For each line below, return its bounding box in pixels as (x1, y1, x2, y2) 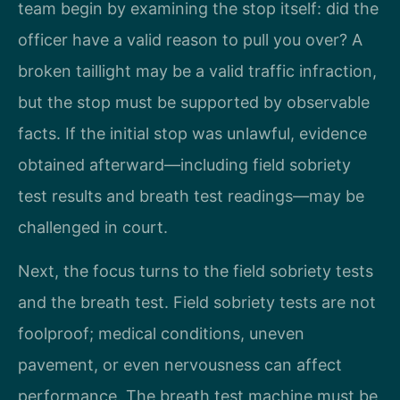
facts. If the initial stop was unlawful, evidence (18, 123, 367, 143)
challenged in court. (18, 217, 168, 237)
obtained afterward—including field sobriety (18, 154, 351, 174)
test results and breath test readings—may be (18, 186, 364, 205)
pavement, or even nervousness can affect (18, 355, 342, 375)
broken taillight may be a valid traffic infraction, (18, 61, 377, 80)
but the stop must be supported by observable (18, 92, 370, 112)
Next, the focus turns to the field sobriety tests (18, 262, 373, 281)
